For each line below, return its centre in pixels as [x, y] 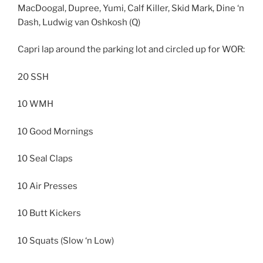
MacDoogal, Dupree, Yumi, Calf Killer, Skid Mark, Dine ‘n [131, 8]
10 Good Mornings [55, 131]
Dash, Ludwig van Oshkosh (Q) [79, 22]
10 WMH [36, 104]
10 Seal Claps [45, 159]
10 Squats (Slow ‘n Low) [66, 240]
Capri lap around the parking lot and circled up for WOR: [131, 50]
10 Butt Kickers [49, 213]
